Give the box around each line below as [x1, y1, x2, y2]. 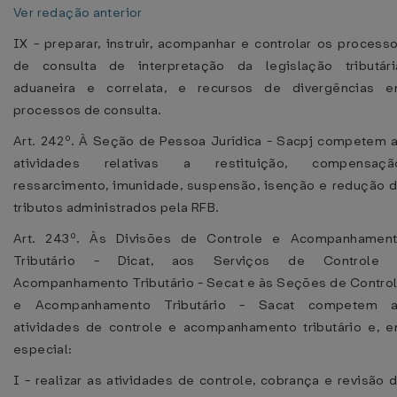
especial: [13, 340, 73, 358]
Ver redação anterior [13, 4, 143, 21]
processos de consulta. [13, 101, 162, 119]
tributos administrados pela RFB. [13, 198, 220, 216]
